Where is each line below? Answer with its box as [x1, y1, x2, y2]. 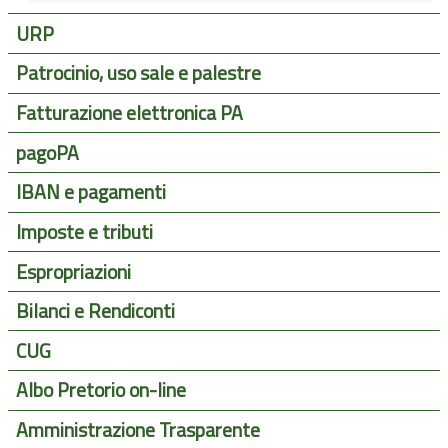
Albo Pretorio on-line [15, 375, 186, 406]
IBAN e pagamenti [15, 177, 166, 208]
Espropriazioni [15, 256, 131, 287]
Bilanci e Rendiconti [15, 296, 175, 327]
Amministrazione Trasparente [15, 415, 260, 446]
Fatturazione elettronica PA [15, 98, 243, 129]
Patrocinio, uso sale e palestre [15, 58, 261, 89]
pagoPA [15, 137, 79, 168]
